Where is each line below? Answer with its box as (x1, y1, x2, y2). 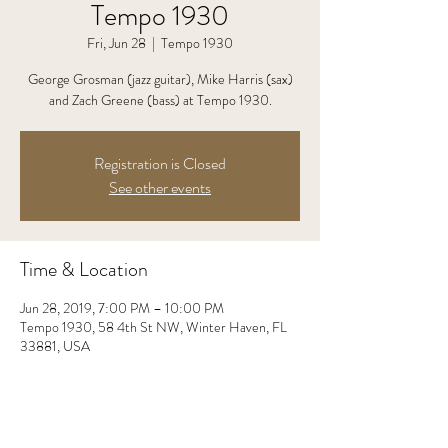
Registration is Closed (94, 152, 226, 175)
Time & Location (20, 255, 148, 284)
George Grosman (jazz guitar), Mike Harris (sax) (27, 69, 293, 89)
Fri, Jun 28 (87, 33, 146, 53)
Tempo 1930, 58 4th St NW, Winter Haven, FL (20, 317, 287, 337)
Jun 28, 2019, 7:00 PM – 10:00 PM (20, 298, 224, 318)
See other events (109, 176, 211, 199)
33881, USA (20, 336, 90, 356)
